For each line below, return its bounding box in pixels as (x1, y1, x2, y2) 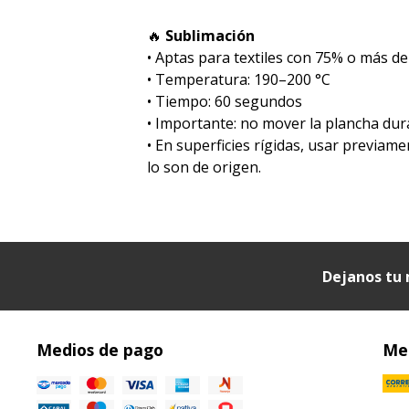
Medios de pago (37, 339, 163, 362)
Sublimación (165, 26, 256, 47)
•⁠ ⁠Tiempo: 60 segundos (147, 91, 303, 112)
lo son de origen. (147, 157, 262, 178)
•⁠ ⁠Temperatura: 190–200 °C (147, 69, 331, 90)
